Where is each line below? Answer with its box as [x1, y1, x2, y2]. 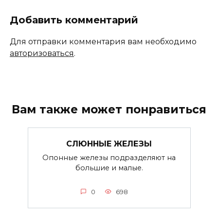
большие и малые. [75, 163, 143, 172]
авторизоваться [10, 49, 74, 58]
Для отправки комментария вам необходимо [10, 37, 197, 47]
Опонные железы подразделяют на [42, 153, 176, 162]
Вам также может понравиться [12, 103, 206, 117]
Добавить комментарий [10, 14, 138, 26]
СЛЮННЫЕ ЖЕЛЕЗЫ [66, 139, 152, 148]
